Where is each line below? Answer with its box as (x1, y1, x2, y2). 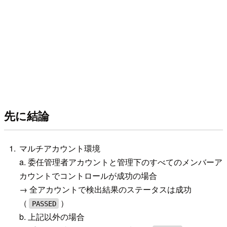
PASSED (31, 199, 56, 208)
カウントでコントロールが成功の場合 (19, 170, 158, 182)
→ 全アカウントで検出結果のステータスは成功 (19, 183, 192, 196)
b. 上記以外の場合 (19, 211, 85, 223)
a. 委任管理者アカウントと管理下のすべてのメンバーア (19, 156, 223, 168)
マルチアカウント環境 (19, 142, 101, 155)
